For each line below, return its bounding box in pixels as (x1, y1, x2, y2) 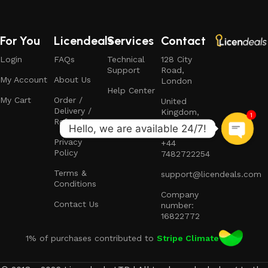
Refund (53, 116, 83, 126)
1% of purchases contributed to (25, 233, 157, 243)
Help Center (107, 85, 156, 95)
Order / (53, 95, 83, 105)
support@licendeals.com (160, 169, 261, 179)
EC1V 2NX (160, 117, 199, 127)
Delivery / (53, 105, 92, 115)
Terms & (53, 167, 87, 178)
